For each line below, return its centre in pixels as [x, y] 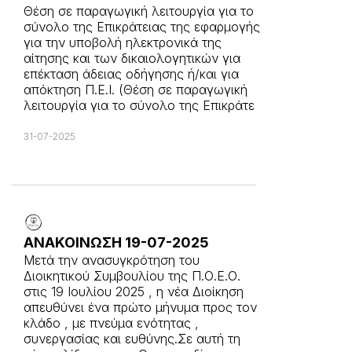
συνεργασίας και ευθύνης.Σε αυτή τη [132, 339]
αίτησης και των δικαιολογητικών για [132, 58]
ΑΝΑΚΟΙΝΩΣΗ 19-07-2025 [116, 242]
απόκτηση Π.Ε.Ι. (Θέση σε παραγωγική [136, 90]
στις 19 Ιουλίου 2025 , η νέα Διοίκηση [134, 291]
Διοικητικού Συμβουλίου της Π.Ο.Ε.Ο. [132, 276]
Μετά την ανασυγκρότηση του [112, 260]
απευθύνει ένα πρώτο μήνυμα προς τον [140, 307]
